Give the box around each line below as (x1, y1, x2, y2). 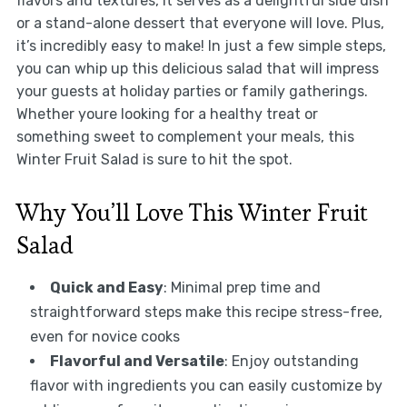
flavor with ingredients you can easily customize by (29, 376, 382, 394)
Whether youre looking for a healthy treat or (15, 104, 318, 123)
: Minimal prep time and (163, 278, 321, 296)
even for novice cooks (29, 327, 180, 345)
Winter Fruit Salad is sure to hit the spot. (15, 150, 293, 168)
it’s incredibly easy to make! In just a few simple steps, (15, 36, 386, 55)
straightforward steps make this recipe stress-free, (29, 303, 382, 321)
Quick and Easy (49, 278, 164, 296)
